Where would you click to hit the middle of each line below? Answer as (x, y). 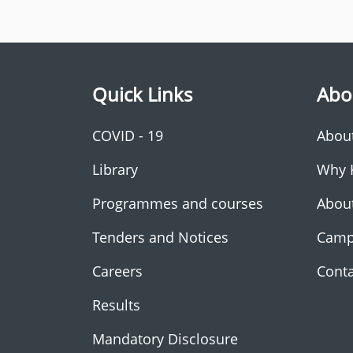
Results (116, 305)
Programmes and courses (178, 203)
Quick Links (142, 94)
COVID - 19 (128, 136)
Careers (117, 271)
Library (115, 169)
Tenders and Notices (160, 237)
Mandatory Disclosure (165, 339)
